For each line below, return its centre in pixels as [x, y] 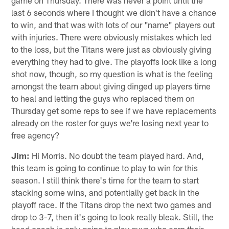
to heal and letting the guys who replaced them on [103, 98]
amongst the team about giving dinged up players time [111, 86]
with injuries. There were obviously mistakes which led [112, 37]
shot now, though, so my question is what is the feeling [112, 73]
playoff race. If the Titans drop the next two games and [111, 204]
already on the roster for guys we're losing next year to [110, 122]
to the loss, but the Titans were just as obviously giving [111, 49]
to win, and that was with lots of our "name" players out [113, 24]
